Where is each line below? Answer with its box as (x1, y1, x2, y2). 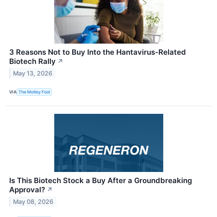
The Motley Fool (18, 89, 50, 95)
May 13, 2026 (13, 69, 53, 77)
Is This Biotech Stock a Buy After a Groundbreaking (9, 176, 192, 186)
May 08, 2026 (13, 198, 54, 205)
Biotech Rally (9, 56, 56, 66)
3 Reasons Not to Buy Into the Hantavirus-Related (9, 47, 186, 57)
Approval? (9, 185, 45, 195)
